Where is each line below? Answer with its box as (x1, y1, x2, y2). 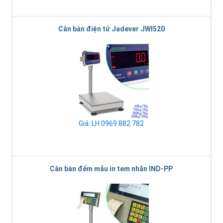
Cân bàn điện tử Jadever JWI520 (58, 25, 165, 33)
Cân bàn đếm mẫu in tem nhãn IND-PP (50, 165, 173, 173)
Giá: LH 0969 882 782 (79, 119, 144, 128)
